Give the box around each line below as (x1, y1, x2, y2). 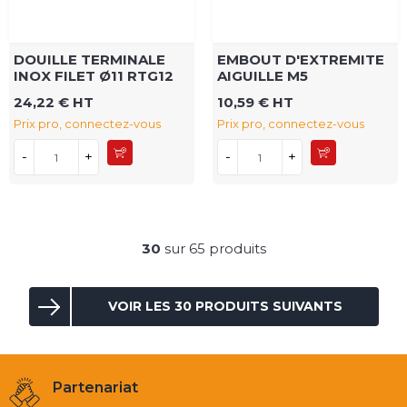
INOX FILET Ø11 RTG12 (14, 67, 174, 85)
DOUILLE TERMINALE (14, 51, 165, 69)
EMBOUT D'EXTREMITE (217, 51, 384, 69)
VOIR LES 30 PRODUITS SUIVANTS (107, 298, 342, 315)
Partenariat (53, 379, 138, 397)
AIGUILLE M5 (217, 67, 308, 85)
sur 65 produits (160, 240, 266, 258)
